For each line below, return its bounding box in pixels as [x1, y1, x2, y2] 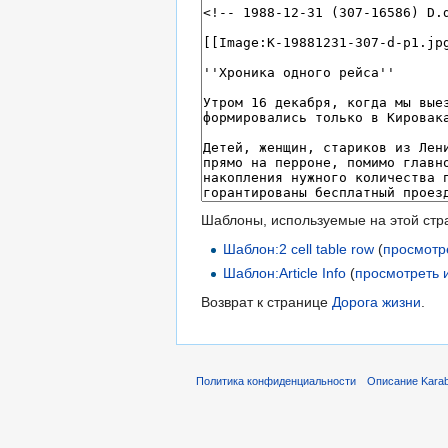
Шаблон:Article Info [223, 264, 347, 281]
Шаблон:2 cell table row [223, 241, 375, 258]
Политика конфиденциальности [196, 375, 356, 388]
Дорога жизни [332, 293, 421, 310]
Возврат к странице [201, 293, 332, 310]
